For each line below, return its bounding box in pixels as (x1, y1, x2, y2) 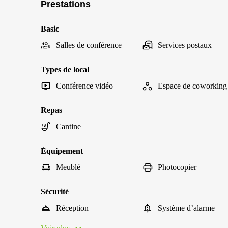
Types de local (41, 65, 89, 74)
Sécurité (41, 187, 69, 196)
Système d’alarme (158, 204, 215, 212)
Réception (56, 204, 89, 212)
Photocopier (158, 163, 196, 172)
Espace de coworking (158, 81, 227, 90)
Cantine (56, 122, 81, 131)
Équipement (41, 147, 83, 155)
